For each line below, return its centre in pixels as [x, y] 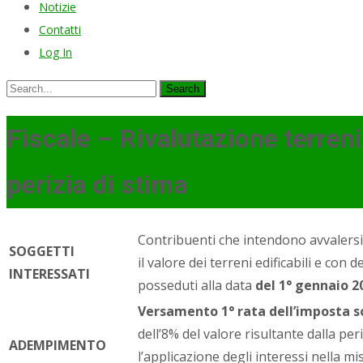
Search [26, 87]
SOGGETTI [42, 251]
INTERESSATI [49, 273]
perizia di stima [97, 185]
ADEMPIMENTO [58, 345]
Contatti [60, 30]
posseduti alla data [196, 285]
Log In [56, 52]
